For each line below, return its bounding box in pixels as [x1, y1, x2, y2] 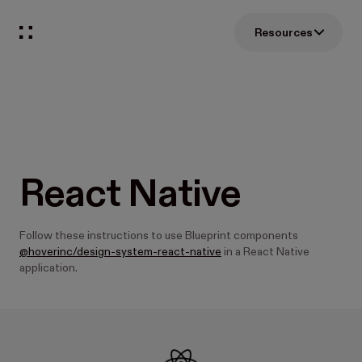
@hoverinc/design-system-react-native [19, 246, 221, 258]
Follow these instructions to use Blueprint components [19, 230, 298, 242]
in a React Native [221, 246, 309, 258]
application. [19, 263, 78, 274]
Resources [255, 27, 313, 39]
